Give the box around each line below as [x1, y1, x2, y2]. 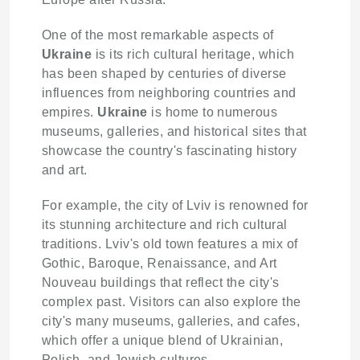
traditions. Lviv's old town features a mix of [42, 236, 298, 251]
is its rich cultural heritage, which [92, 47, 295, 61]
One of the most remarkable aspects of [42, 27, 274, 42]
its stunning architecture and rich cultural [42, 217, 288, 231]
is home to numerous [147, 104, 278, 119]
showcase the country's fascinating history [42, 143, 297, 157]
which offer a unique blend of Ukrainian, [42, 333, 284, 347]
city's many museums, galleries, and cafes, [42, 313, 301, 328]
